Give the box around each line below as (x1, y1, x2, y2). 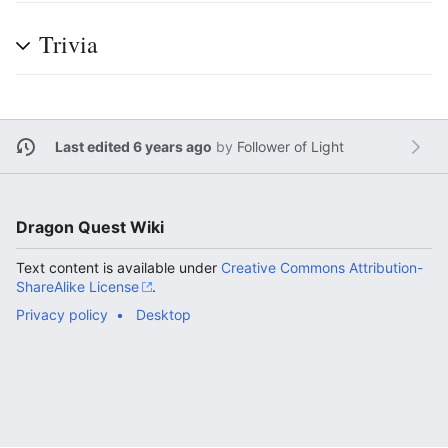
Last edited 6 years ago (54, 138, 212, 155)
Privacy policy (16, 306, 108, 323)
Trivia (39, 28, 98, 60)
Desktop (136, 306, 191, 323)
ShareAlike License (16, 278, 139, 295)
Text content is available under (16, 259, 221, 276)
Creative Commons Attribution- (221, 259, 423, 276)
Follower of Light (236, 138, 344, 155)
